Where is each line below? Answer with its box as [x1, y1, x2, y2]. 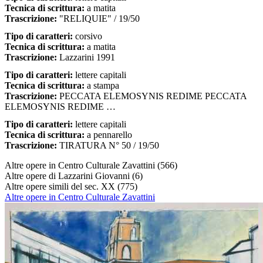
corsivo [73, 31, 102, 41]
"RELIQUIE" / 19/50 [57, 13, 140, 23]
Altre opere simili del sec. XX [5, 181, 117, 191]
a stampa [85, 80, 119, 90]
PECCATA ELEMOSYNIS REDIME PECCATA [57, 90, 247, 101]
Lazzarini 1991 [57, 52, 115, 62]
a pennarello [85, 129, 132, 140]
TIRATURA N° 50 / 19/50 [57, 140, 159, 150]
